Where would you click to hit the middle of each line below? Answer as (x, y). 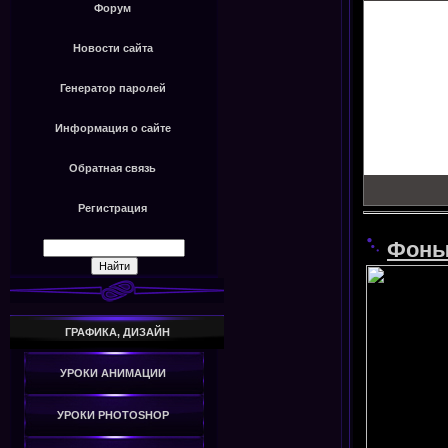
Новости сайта (112, 48)
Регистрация (112, 208)
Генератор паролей (112, 88)
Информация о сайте (112, 128)
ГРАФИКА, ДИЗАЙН (117, 332)
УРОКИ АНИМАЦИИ (112, 373)
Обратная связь (112, 168)
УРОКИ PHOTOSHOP (112, 415)
